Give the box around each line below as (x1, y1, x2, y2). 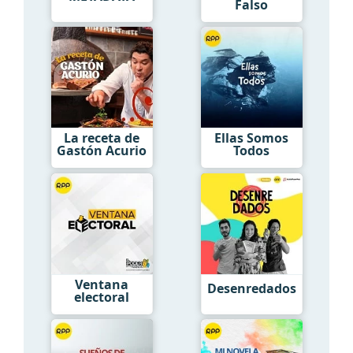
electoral (74, 288, 129, 306)
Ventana (75, 275, 128, 293)
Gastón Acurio (57, 142, 147, 160)
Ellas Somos (214, 129, 288, 147)
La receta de (64, 129, 139, 147)
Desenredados (206, 280, 296, 298)
